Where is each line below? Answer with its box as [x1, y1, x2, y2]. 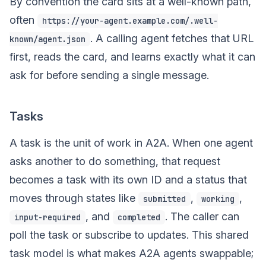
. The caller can [165, 210, 239, 223]
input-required [14, 212, 81, 223]
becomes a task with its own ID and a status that [9, 173, 247, 186]
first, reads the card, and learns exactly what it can [9, 50, 255, 63]
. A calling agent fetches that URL [90, 32, 254, 45]
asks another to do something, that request [9, 155, 220, 167]
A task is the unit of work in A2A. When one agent [9, 137, 253, 149]
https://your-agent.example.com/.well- [42, 15, 218, 27]
